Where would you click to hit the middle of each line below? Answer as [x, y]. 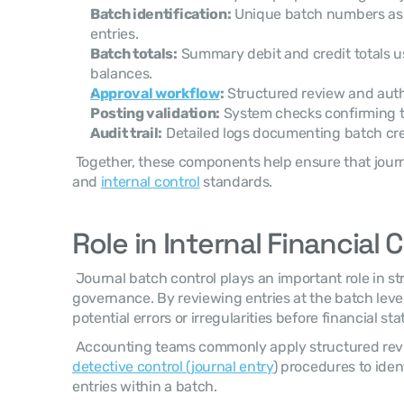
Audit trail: [127, 133]
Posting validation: [155, 113]
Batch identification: [161, 14]
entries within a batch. [147, 386]
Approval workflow [155, 93]
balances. [122, 73]
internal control [150, 182]
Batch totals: [134, 54]
